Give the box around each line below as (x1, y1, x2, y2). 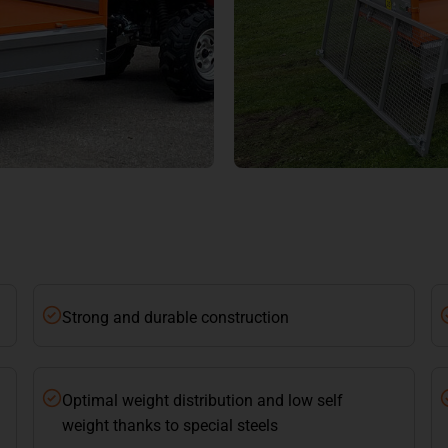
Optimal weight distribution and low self (62, 391, 344, 411)
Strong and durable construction (62, 308, 290, 328)
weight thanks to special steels (62, 416, 279, 436)
